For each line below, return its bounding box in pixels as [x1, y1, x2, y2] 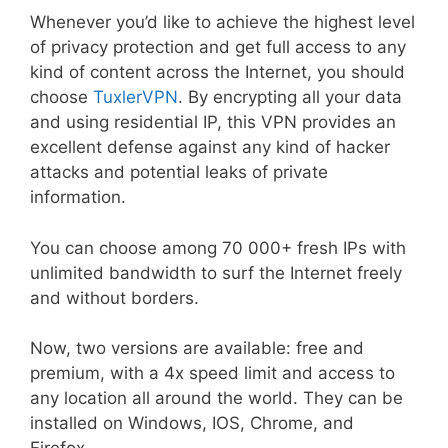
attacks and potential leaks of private [30, 162, 328, 183]
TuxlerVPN [93, 87, 178, 108]
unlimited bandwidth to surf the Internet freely [30, 262, 402, 283]
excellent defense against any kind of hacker [30, 137, 390, 158]
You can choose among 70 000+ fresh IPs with [30, 237, 406, 258]
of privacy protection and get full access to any [30, 37, 406, 58]
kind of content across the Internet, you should [30, 62, 405, 83]
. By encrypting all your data [178, 87, 402, 108]
